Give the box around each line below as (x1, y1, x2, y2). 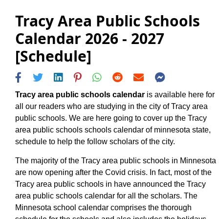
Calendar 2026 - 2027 (15, 28, 164, 49)
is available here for (145, 90, 215, 99)
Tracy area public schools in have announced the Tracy (15, 179, 206, 188)
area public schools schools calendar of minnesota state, (15, 125, 211, 134)
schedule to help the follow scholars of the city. (15, 137, 175, 146)
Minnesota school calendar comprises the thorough (15, 203, 192, 212)
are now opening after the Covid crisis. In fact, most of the (15, 168, 212, 176)
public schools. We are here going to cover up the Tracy (15, 113, 207, 122)
